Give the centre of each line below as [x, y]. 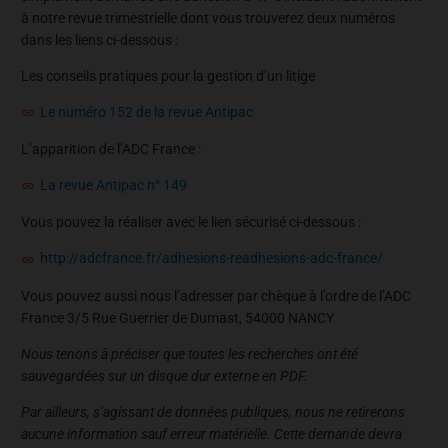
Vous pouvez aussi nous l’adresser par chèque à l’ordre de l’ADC [216, 295]
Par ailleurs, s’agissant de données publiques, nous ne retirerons [213, 411]
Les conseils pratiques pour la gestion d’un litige [168, 75]
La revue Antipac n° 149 [113, 184]
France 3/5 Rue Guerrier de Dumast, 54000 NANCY [177, 317]
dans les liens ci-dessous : [99, 39]
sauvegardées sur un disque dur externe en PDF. [164, 375]
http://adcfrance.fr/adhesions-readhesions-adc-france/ [211, 258]
